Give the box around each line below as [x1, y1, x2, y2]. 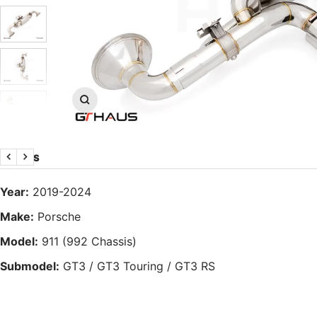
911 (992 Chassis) [42, 234, 137, 248]
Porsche [38, 209, 81, 224]
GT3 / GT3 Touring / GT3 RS [63, 258, 215, 273]
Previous [7, 158, 54, 172]
